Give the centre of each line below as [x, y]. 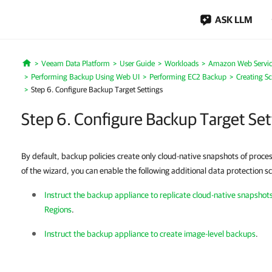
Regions [58, 209]
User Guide [137, 63]
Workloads [181, 63]
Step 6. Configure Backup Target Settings [97, 90]
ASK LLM [234, 19]
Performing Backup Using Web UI [85, 77]
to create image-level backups [202, 234]
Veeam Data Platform [75, 63]
